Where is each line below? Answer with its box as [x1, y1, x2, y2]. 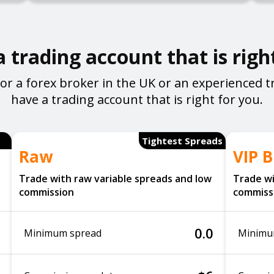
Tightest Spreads [142, 135, 223, 147]
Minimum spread [24, 226, 102, 240]
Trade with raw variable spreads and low [19, 172, 212, 185]
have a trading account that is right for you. [11, 91, 263, 108]
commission [19, 185, 74, 199]
